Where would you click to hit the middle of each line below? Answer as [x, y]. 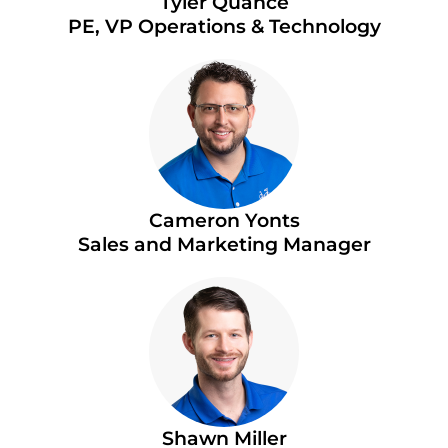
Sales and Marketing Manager [224, 244]
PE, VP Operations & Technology [224, 26]
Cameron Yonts [224, 220]
